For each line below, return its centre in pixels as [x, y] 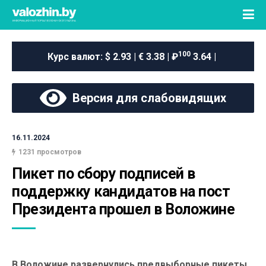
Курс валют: [76, 56]
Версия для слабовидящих [146, 98]
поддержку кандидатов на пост [121, 191]
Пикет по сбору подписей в [104, 174]
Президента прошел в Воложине [123, 209]
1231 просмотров [50, 152]
